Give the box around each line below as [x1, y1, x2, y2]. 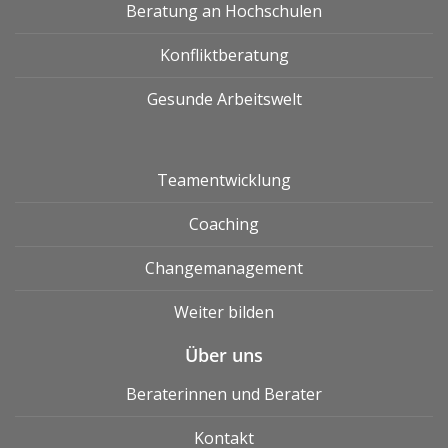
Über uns [185, 343, 263, 367]
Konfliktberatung [159, 43, 289, 66]
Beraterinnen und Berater [126, 382, 322, 405]
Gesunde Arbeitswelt [146, 87, 302, 110]
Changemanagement [145, 257, 303, 279]
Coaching [189, 213, 259, 235]
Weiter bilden [174, 301, 274, 323]
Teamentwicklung [157, 169, 291, 191]
